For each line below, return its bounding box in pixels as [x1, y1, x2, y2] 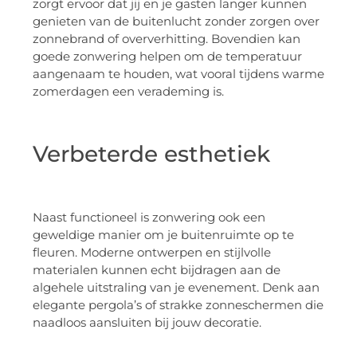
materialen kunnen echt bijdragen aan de [33, 261, 280, 277]
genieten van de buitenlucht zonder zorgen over [33, 13, 320, 29]
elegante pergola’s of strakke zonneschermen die [33, 296, 324, 312]
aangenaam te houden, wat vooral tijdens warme [33, 65, 324, 81]
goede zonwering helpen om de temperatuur [33, 48, 302, 64]
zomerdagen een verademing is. [33, 83, 224, 99]
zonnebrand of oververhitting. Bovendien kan [33, 30, 300, 46]
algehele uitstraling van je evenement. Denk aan [33, 279, 320, 295]
